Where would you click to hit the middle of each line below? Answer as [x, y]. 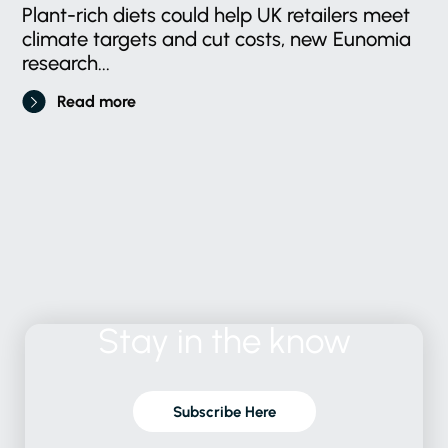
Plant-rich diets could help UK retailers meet [216, 15]
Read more [97, 102]
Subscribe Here [224, 412]
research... [66, 63]
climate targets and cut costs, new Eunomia [217, 39]
